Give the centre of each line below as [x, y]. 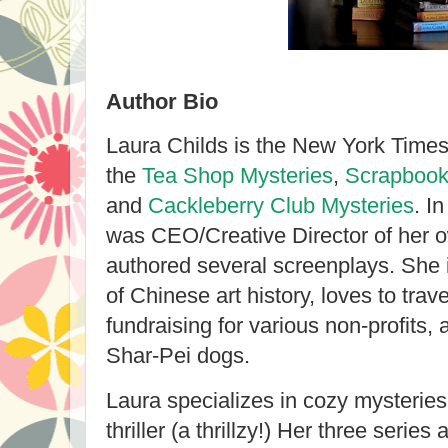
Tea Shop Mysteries [237, 176]
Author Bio [162, 101]
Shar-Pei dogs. [181, 356]
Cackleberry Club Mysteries [281, 206]
